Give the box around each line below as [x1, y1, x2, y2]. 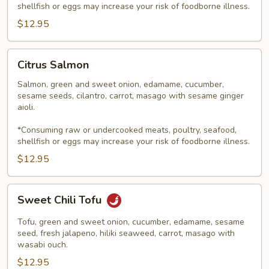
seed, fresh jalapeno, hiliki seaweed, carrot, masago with [17, 228, 235, 239]
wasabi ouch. [17, 239, 68, 250]
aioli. [17, 101, 35, 113]
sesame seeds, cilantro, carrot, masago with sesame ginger [17, 90, 244, 101]
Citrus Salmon [17, 58, 89, 72]
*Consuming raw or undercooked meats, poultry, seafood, [17, 124, 237, 136]
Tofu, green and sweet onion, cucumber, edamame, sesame [17, 216, 244, 228]
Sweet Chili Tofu [17, 193, 104, 208]
